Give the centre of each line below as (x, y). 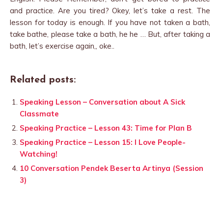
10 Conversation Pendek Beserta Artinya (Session (111, 168)
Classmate (39, 114)
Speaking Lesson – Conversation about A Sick (102, 102)
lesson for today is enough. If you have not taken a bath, (110, 22)
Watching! (39, 154)
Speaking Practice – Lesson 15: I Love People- (103, 142)
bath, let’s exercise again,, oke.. (62, 46)
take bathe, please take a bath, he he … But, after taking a (110, 34)
